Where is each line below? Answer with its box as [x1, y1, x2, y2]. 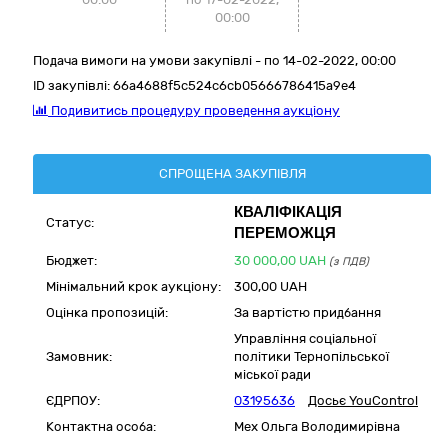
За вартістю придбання [234, 305, 381, 320]
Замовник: [46, 349, 112, 364]
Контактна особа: [46, 419, 156, 434]
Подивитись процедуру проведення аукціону [48, 103, 340, 118]
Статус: [46, 215, 94, 230]
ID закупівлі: [33, 78, 113, 93]
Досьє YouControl [308, 393, 418, 408]
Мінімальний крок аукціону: [46, 279, 221, 294]
